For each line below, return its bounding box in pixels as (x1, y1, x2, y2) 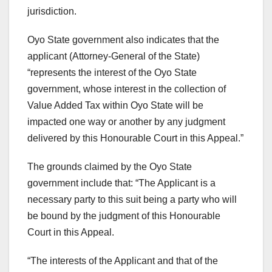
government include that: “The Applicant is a (27, 177, 216, 188)
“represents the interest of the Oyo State (27, 67, 197, 78)
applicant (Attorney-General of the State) (27, 50, 200, 61)
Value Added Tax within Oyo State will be (27, 100, 203, 110)
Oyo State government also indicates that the (27, 34, 219, 45)
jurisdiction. (27, 5, 76, 16)
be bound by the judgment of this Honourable (27, 210, 220, 221)
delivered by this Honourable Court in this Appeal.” (27, 132, 243, 143)
